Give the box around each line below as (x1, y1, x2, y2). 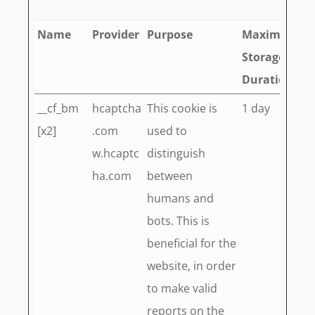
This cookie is (147, 101, 218, 117)
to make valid (147, 281, 218, 297)
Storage (242, 49, 285, 65)
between (147, 168, 193, 184)
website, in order (147, 258, 237, 274)
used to (147, 123, 188, 139)
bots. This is (147, 213, 210, 229)
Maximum (242, 27, 300, 43)
